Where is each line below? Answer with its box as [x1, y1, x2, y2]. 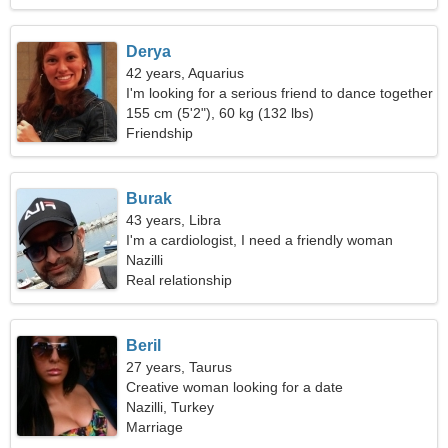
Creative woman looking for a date [126, 379, 344, 395]
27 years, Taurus [126, 359, 233, 375]
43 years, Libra [126, 212, 222, 228]
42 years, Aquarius [126, 65, 245, 81]
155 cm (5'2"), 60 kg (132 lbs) [126, 105, 315, 121]
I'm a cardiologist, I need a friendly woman [126, 232, 394, 248]
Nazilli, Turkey [126, 399, 215, 415]
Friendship [126, 125, 194, 141]
